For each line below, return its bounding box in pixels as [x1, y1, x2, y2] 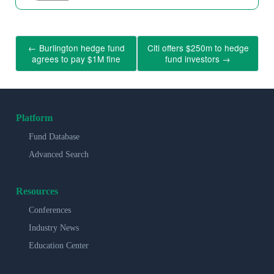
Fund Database [29, 131, 80, 141]
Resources [16, 185, 58, 196]
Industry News [29, 223, 79, 232]
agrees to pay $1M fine [32, 53, 120, 65]
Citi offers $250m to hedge [147, 42, 249, 54]
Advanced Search [29, 149, 89, 159]
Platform [16, 112, 53, 123]
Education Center [29, 240, 89, 250]
